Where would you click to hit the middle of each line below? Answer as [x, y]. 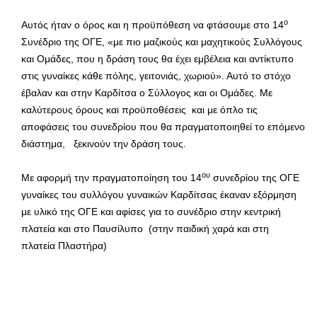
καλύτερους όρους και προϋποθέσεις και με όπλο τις [139, 110]
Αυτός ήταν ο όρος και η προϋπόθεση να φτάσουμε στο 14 [152, 25]
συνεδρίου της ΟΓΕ [255, 178]
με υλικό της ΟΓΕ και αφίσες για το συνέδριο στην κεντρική [151, 212]
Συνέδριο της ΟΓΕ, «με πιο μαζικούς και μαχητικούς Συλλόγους [162, 42]
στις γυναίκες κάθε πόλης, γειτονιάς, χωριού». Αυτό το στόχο [156, 76]
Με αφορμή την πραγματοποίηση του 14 [111, 178]
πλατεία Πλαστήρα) [64, 246]
